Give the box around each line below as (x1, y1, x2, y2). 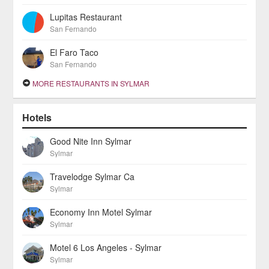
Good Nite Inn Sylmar (50, 135, 132, 147)
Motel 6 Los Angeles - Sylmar (50, 241, 162, 253)
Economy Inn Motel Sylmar (50, 206, 153, 218)
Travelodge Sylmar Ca (50, 171, 135, 183)
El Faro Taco (50, 46, 99, 58)
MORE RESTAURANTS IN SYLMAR (31, 78, 150, 88)
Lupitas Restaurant (50, 11, 122, 23)
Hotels (22, 110, 52, 124)
